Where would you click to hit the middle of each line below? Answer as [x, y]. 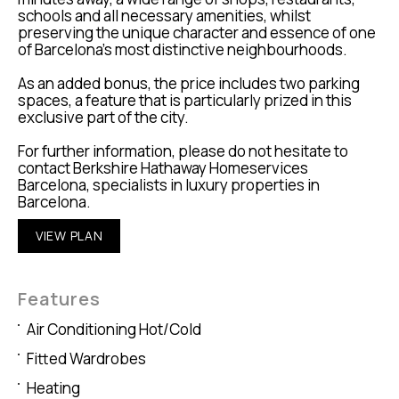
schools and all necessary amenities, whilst [164, 16]
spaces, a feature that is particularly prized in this [185, 101]
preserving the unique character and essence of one [197, 33]
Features [59, 299]
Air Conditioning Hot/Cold [114, 330]
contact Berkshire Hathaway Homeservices [163, 168]
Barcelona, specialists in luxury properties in [169, 185]
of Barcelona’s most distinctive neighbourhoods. [183, 50]
